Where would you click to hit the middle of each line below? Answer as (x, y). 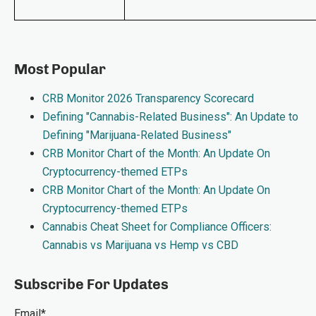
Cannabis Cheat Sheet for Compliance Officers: (157, 227)
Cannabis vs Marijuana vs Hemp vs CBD (140, 245)
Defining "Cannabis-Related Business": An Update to (170, 117)
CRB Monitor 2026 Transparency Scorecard (148, 98)
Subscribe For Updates (91, 284)
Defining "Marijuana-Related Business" (137, 135)
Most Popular (60, 69)
